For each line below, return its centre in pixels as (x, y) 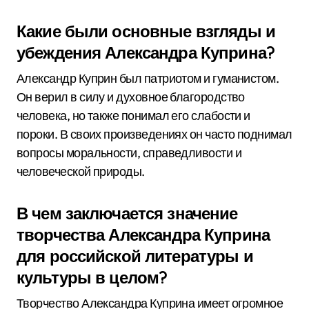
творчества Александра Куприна (143, 235)
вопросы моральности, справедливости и (129, 153)
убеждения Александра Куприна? (146, 52)
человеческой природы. (81, 171)
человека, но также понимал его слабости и (133, 116)
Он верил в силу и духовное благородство (131, 97)
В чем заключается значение (127, 213)
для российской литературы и (135, 256)
